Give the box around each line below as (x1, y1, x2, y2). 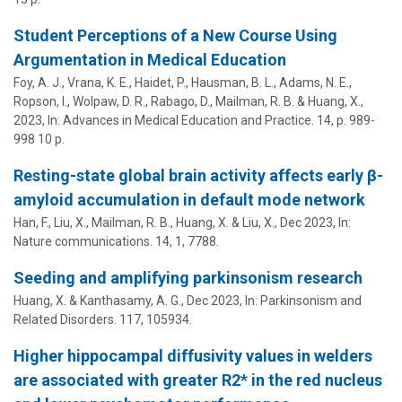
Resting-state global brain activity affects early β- (13, 165, 383, 185)
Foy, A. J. (13, 74, 62, 90)
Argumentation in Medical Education (13, 49, 286, 69)
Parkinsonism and (260, 293, 362, 308)
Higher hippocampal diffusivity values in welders (13, 345, 372, 365)
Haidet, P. (135, 74, 186, 90)
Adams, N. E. (279, 74, 349, 90)
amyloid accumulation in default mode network (13, 189, 365, 209)
